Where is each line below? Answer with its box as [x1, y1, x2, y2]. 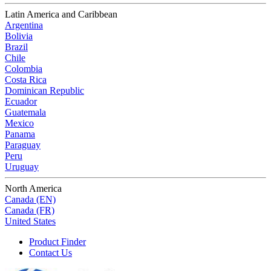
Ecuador [5, 96, 37, 107]
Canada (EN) [5, 194, 56, 205]
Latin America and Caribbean [5, 9, 117, 20]
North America [5, 183, 62, 194]
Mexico [5, 118, 34, 129]
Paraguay [5, 140, 41, 151]
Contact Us [29, 247, 72, 258]
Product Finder [29, 237, 86, 247]
